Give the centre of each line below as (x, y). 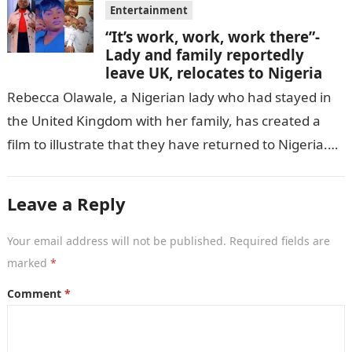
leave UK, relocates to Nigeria (213, 73)
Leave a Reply (66, 203)
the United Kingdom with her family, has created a (163, 121)
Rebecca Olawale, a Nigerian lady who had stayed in (169, 97)
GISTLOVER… (46, 168)
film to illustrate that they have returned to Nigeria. (167, 144)
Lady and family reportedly (204, 55)
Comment (35, 293)
